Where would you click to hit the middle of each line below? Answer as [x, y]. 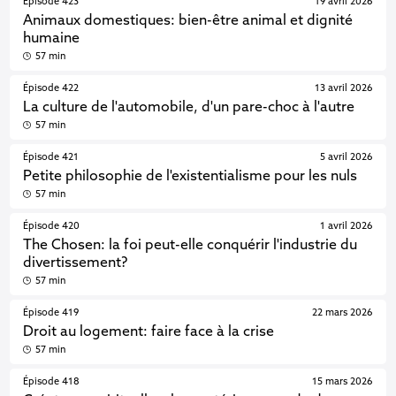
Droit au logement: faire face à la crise [149, 332]
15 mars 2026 [342, 382]
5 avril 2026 [346, 158]
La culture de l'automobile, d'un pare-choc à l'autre [189, 107]
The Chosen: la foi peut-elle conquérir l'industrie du [190, 245]
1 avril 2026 [346, 227]
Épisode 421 [51, 158]
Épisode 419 [51, 313]
